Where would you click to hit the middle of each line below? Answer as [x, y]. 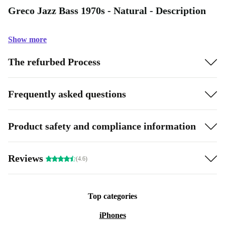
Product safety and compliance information [102, 126]
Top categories [113, 196]
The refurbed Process [54, 62]
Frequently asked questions [67, 94]
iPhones [113, 215]
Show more [27, 39]
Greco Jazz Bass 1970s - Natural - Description [107, 11]
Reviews [27, 158]
